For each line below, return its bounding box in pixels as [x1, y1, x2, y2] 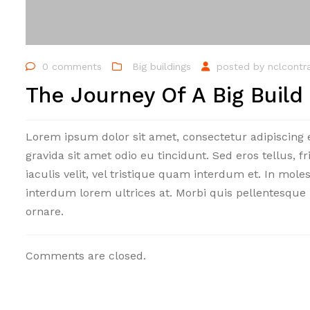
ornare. [26, 204, 64, 218]
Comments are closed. [26, 248, 146, 262]
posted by [217, 61, 268, 72]
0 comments [42, 61, 102, 72]
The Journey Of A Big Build [26, 82, 303, 108]
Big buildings [132, 61, 191, 72]
